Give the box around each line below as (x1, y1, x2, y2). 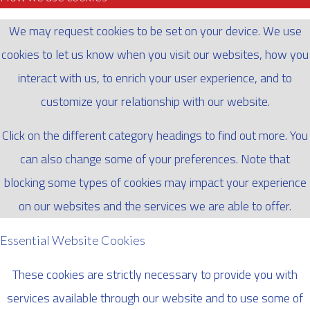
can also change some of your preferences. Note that (20, 149, 290, 168)
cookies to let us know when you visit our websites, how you (1, 44, 309, 64)
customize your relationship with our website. (40, 91, 270, 111)
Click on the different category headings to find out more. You (2, 125, 308, 145)
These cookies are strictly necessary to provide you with (12, 264, 298, 284)
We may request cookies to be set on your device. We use (8, 21, 302, 40)
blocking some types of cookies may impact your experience (3, 172, 307, 192)
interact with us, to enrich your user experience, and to (18, 68, 292, 87)
